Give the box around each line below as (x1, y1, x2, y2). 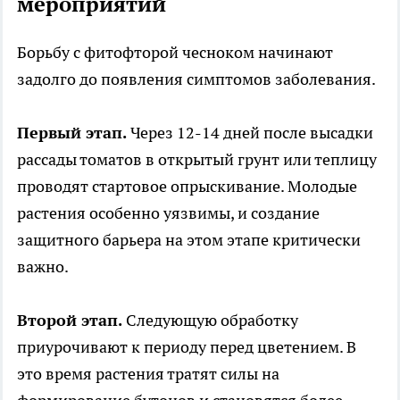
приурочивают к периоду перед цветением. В (17, 336, 356, 357)
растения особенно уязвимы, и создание (17, 202, 320, 223)
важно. (17, 255, 69, 277)
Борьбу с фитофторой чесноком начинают (17, 41, 333, 62)
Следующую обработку (122, 309, 298, 330)
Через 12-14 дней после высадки (127, 121, 373, 143)
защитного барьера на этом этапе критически (17, 229, 361, 250)
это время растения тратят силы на (17, 362, 279, 384)
